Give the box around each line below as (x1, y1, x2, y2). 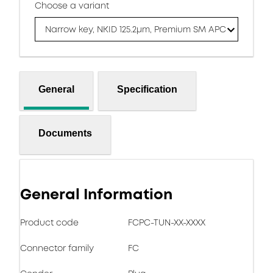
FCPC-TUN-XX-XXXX (128, 216, 205, 229)
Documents (38, 127, 92, 138)
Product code (20, 216, 79, 229)
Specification (117, 83, 177, 94)
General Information (20, 184, 172, 205)
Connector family (20, 242, 94, 254)
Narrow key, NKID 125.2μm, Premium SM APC (45, 23, 226, 35)
